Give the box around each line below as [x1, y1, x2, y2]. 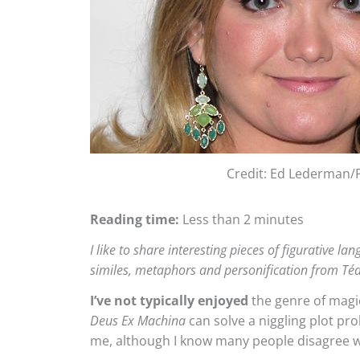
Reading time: [90, 210, 179, 228]
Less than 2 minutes [179, 210, 304, 228]
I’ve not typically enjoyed [90, 291, 252, 309]
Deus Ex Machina [90, 311, 186, 329]
